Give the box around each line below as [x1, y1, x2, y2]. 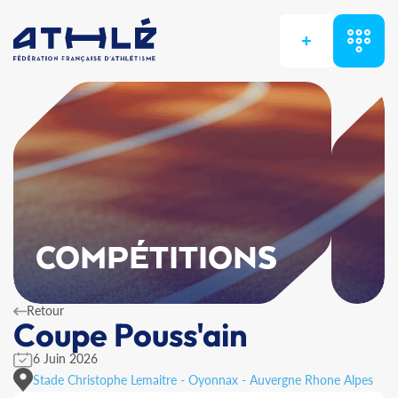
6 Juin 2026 [33, 351, 98, 366]
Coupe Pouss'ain [13, 314, 248, 354]
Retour [27, 303, 64, 318]
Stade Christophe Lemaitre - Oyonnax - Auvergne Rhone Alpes [33, 371, 373, 387]
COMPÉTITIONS [36, 242, 278, 277]
